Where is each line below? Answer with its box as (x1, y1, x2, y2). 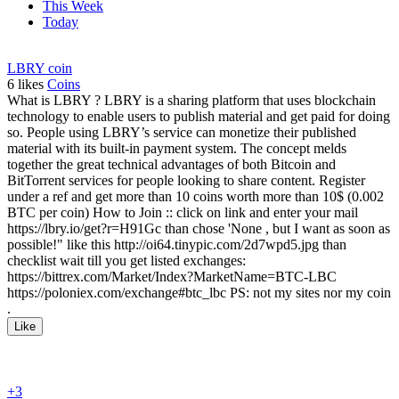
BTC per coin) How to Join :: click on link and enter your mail (7, 205, 358, 221)
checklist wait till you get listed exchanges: (7, 253, 246, 269)
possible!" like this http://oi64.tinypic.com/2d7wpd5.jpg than (7, 237, 346, 253)
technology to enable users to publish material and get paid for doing (7, 109, 390, 125)
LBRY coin (7, 61, 72, 77)
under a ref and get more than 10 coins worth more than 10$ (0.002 (7, 189, 384, 205)
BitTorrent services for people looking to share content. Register (7, 173, 365, 189)
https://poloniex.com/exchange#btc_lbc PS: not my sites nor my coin (7, 285, 391, 301)
